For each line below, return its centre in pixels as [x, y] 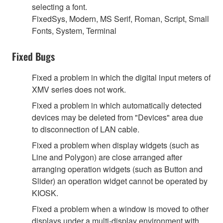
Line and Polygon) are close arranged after [107, 157]
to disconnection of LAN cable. [86, 129]
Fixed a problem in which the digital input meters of [121, 77]
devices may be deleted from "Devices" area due [117, 117]
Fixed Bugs [33, 56]
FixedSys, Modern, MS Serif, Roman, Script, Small [120, 18]
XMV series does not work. [79, 89]
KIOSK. [45, 193]
